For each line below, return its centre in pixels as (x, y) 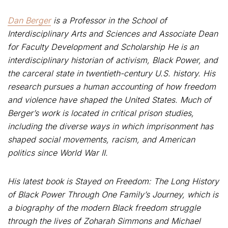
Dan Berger (29, 20)
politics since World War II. (58, 153)
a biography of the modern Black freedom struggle (104, 208)
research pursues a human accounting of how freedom (112, 87)
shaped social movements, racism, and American (101, 139)
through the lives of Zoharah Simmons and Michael (104, 221)
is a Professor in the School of (109, 20)
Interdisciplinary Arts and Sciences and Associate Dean (113, 34)
